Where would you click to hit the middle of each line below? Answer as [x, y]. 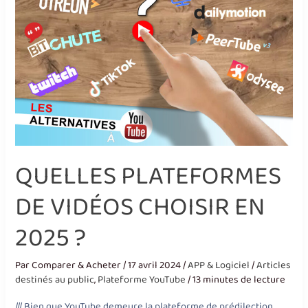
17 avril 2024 [156, 265]
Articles [274, 265]
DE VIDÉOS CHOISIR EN [140, 207]
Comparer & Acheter [78, 265]
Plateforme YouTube [142, 279]
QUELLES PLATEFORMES [148, 176]
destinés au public [55, 279]
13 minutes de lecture [239, 279]
